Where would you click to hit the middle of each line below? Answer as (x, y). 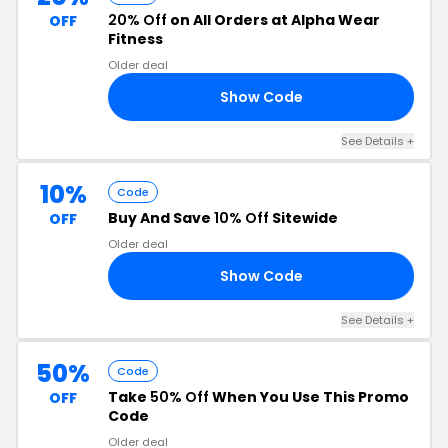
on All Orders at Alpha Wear (273, 20)
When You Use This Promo (309, 397)
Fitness (135, 39)
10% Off (241, 218)
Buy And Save (161, 218)
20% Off (137, 20)
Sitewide (303, 218)
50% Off (179, 397)
